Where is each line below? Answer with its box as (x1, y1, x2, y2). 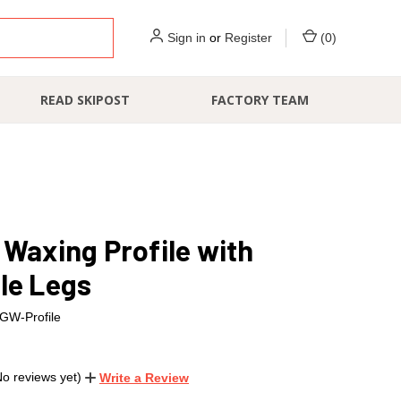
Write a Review (99, 370, 189, 385)
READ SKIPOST (40, 91, 131, 108)
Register (225, 30, 272, 45)
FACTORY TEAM (211, 91, 310, 108)
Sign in (167, 30, 206, 45)
